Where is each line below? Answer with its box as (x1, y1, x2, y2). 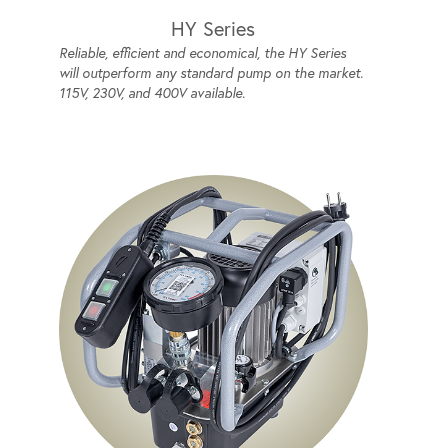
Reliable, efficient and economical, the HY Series (58, 43, 346, 62)
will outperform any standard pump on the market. (58, 63, 363, 82)
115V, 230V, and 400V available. (58, 83, 245, 102)
